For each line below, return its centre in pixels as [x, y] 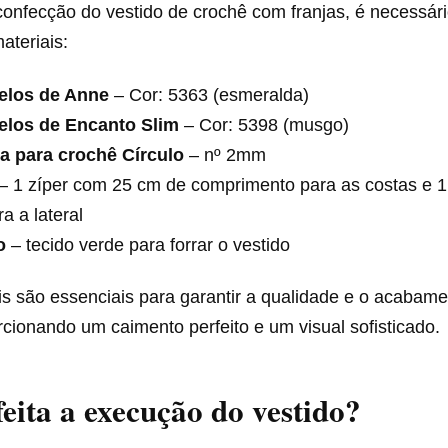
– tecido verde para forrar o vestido [148, 244]
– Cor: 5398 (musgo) [264, 124]
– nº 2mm [225, 154]
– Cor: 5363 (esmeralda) [209, 94]
